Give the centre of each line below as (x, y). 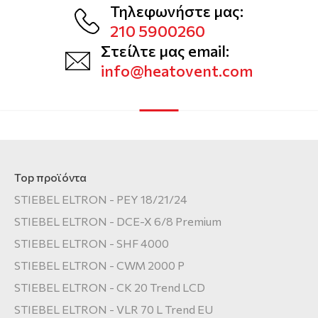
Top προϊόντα (50, 177)
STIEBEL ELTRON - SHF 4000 (92, 243)
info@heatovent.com (177, 71)
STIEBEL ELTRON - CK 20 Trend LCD (110, 287)
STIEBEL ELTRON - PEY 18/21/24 (101, 199)
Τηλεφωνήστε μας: (177, 11)
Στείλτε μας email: (165, 51)
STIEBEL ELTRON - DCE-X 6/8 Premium (118, 221)
